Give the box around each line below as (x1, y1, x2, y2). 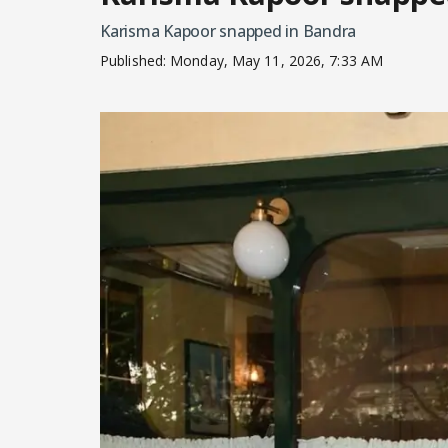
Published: (100, 51, 171, 71)
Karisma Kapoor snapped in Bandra (100, 20, 356, 43)
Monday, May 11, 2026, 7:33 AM (170, 51, 384, 71)
